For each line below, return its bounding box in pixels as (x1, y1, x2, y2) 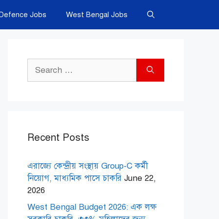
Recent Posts (27, 131, 89, 144)
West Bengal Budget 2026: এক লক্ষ (27, 201, 156, 212)
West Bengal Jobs (66, 10, 128, 19)
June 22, (124, 173, 156, 183)
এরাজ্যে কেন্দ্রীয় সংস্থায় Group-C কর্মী (27, 161, 148, 171)
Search (27, 59, 54, 69)
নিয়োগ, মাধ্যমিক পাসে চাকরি (27, 173, 122, 183)
